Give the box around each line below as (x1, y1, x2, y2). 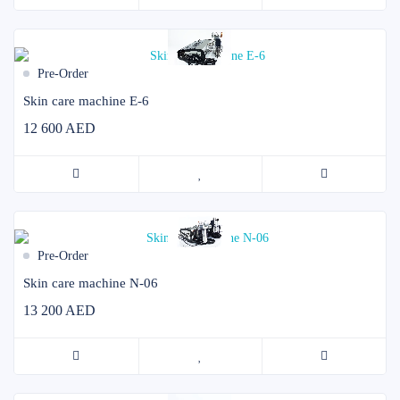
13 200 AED (23, 302, 96, 318)
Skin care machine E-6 (23, 93, 149, 108)
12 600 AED (23, 120, 96, 136)
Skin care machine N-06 (23, 275, 158, 290)
